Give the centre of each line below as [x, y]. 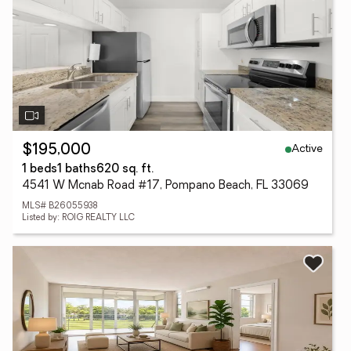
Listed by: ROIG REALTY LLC [78, 218]
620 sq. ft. [125, 170]
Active [307, 149]
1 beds [40, 170]
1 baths [77, 170]
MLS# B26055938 [60, 206]
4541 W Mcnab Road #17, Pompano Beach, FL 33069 [165, 186]
